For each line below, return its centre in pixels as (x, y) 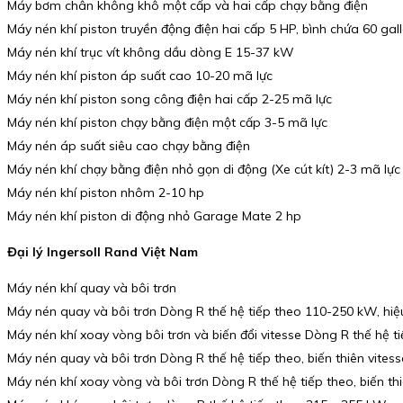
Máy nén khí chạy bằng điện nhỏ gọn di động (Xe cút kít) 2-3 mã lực (204, 170)
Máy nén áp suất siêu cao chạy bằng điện (129, 146)
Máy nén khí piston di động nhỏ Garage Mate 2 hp (154, 216)
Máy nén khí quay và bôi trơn (92, 287)
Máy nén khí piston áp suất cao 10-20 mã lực (140, 76)
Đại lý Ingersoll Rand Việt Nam (103, 251)
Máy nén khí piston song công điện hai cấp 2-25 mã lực (170, 99)
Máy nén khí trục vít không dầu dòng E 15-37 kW (151, 53)
